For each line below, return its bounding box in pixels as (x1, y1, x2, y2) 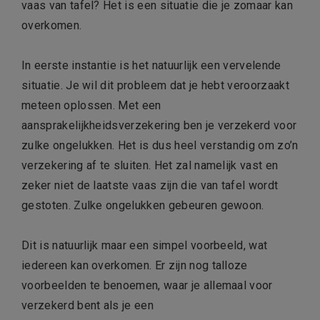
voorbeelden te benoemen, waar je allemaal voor (21, 279, 273, 293)
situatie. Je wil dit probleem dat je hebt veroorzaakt (21, 79, 289, 93)
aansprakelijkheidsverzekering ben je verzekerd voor (21, 119, 297, 133)
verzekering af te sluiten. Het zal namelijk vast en (21, 159, 279, 173)
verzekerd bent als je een (21, 299, 154, 313)
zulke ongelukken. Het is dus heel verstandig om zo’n (21, 139, 299, 153)
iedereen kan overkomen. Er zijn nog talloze (21, 259, 248, 273)
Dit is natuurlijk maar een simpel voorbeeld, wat (21, 239, 268, 253)
